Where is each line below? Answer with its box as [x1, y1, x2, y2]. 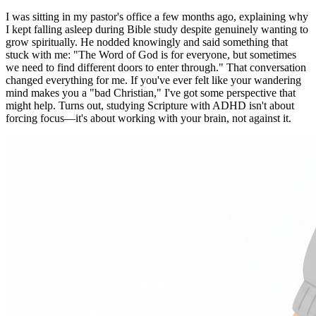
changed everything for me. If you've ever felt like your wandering [6, 73, 301, 86]
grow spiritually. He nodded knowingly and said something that [6, 35, 288, 48]
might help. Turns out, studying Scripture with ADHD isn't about [6, 99, 294, 111]
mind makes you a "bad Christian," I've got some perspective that [6, 86, 296, 99]
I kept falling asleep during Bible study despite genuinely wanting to [6, 23, 308, 35]
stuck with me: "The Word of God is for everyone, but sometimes [6, 48, 296, 61]
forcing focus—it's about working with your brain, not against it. [6, 111, 291, 124]
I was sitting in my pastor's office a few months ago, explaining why [6, 10, 308, 23]
